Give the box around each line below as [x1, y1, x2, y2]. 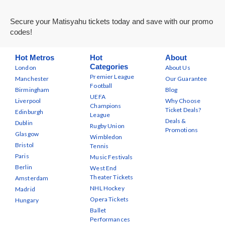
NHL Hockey [90, 184, 125, 192]
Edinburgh [15, 108, 44, 116]
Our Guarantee [165, 75, 207, 82]
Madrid [15, 185, 35, 193]
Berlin [15, 163, 32, 171]
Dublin [15, 119, 33, 127]
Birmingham [15, 86, 50, 93]
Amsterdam [15, 174, 49, 182]
